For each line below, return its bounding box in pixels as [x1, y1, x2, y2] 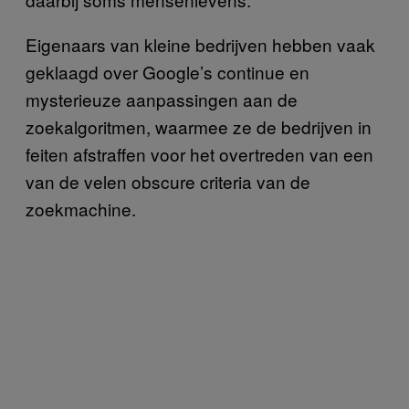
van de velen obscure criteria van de [26, 168, 310, 194]
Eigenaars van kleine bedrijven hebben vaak [26, 31, 375, 57]
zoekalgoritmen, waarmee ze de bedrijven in [26, 113, 372, 139]
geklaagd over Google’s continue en [26, 58, 309, 84]
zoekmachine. [26, 195, 136, 221]
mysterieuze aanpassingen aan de [26, 86, 298, 111]
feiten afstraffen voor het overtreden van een [26, 141, 373, 166]
